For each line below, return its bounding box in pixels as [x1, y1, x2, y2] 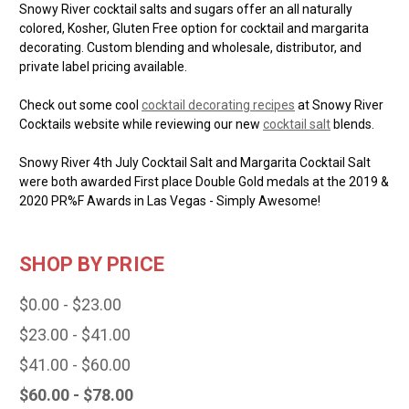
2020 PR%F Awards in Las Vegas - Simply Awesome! [19, 193, 320, 208]
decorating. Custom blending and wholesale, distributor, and [19, 39, 362, 55]
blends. [330, 116, 374, 131]
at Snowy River [295, 97, 383, 112]
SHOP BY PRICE [19, 252, 165, 276]
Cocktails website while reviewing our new [19, 116, 263, 131]
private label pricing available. [19, 58, 187, 74]
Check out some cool [19, 97, 142, 112]
